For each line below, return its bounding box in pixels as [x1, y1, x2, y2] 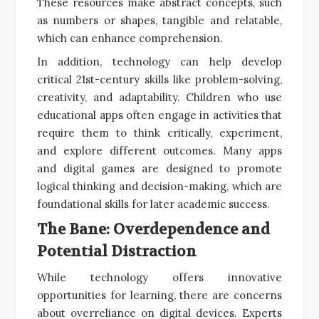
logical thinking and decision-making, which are [37, 179, 282, 193]
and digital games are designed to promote [37, 161, 282, 175]
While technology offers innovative [37, 270, 282, 284]
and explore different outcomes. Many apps [37, 143, 282, 157]
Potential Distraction [37, 241, 197, 261]
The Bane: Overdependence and [37, 219, 270, 239]
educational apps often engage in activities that [37, 108, 282, 122]
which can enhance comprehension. [37, 31, 223, 45]
